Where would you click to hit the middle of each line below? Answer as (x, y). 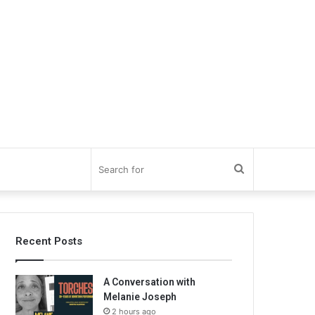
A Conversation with (150, 282)
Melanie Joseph (140, 297)
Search (262, 169)
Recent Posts (49, 241)
